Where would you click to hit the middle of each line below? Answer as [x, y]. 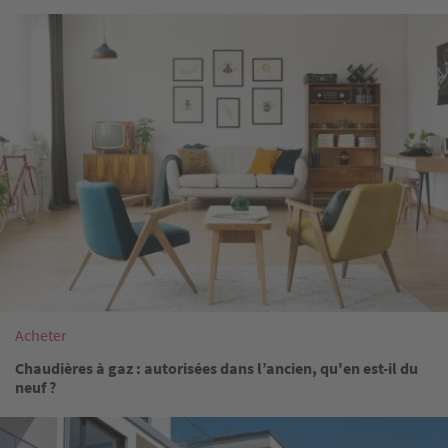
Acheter [41, 335]
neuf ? [35, 387]
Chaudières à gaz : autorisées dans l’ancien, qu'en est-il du [216, 368]
